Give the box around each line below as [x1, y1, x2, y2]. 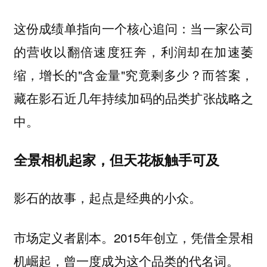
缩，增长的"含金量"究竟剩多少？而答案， [13, 66, 254, 84]
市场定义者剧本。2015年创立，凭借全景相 [13, 228, 254, 247]
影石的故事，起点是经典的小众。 [13, 188, 201, 207]
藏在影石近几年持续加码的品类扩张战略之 [13, 89, 254, 107]
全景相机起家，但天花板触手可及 [13, 149, 219, 169]
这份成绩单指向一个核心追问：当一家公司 [13, 19, 254, 38]
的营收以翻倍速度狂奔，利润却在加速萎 [13, 42, 254, 61]
